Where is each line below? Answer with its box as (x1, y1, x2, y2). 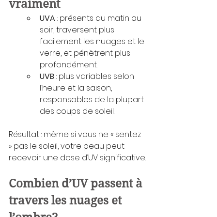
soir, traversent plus (40, 24, 116, 35)
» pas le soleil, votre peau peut (9, 140, 126, 152)
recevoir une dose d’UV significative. (9, 152, 146, 163)
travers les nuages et (9, 193, 124, 207)
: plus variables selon (54, 70, 136, 82)
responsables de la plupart (40, 93, 146, 105)
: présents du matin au (55, 12, 143, 24)
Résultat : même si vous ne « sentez (9, 128, 143, 140)
